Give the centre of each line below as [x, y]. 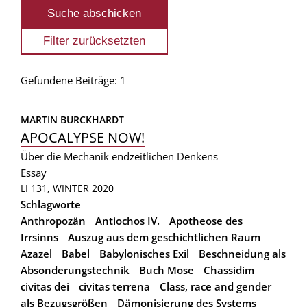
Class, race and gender [216, 286]
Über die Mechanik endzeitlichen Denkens [119, 156]
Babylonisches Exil [144, 253]
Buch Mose [167, 270]
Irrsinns [39, 237]
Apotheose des [206, 220]
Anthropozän [53, 220]
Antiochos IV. [127, 220]
